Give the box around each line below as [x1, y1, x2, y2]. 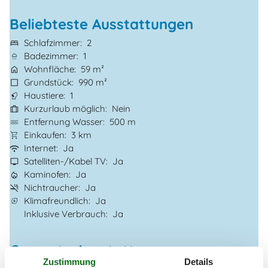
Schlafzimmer [24, 36, 80, 48]
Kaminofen [24, 168, 69, 180]
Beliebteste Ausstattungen [10, 15, 193, 33]
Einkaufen [24, 129, 65, 141]
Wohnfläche [24, 63, 74, 75]
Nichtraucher [24, 181, 78, 193]
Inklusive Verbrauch [24, 208, 106, 220]
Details [184, 256, 213, 267]
